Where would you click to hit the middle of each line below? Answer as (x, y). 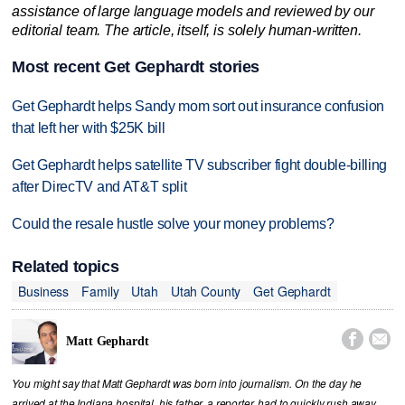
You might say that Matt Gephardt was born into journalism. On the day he (187, 384)
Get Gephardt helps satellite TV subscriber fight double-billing (200, 165)
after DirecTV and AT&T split (99, 187)
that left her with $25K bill (89, 128)
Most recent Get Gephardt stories (136, 67)
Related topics (66, 267)
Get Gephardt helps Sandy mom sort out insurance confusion (198, 107)
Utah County (206, 291)
